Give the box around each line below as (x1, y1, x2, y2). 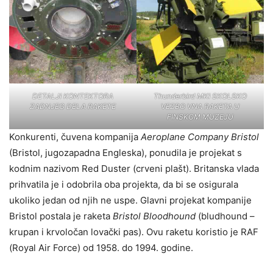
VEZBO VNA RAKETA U (161, 101, 239, 111)
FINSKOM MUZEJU (167, 112, 233, 121)
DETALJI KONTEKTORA (32, 91, 113, 101)
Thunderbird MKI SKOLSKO (154, 91, 247, 101)
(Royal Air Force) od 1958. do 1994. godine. (9, 241, 193, 253)
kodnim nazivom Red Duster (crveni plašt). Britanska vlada (9, 162, 259, 174)
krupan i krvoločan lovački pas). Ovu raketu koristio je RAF (9, 225, 258, 238)
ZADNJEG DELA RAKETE (30, 101, 116, 111)
